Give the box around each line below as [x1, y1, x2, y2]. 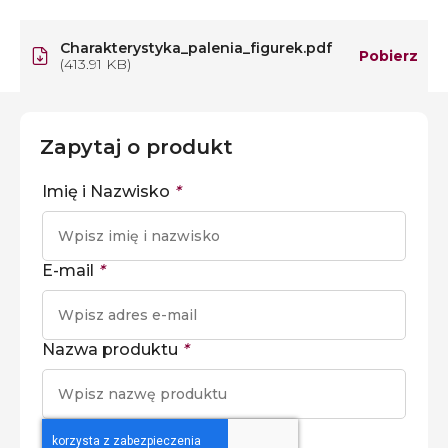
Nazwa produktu [42, 340, 178, 359]
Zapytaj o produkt [40, 135, 233, 159]
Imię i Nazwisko [42, 182, 170, 201]
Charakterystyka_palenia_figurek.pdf [60, 39, 332, 57]
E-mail [42, 261, 94, 280]
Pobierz [359, 47, 418, 65]
